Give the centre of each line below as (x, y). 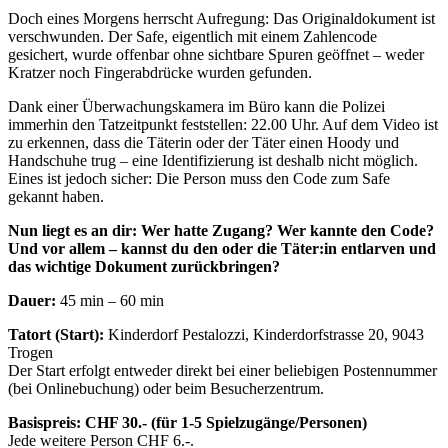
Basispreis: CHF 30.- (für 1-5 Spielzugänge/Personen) (187, 423)
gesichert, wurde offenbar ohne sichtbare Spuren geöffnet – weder (216, 55)
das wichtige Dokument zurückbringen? (144, 267)
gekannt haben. (56, 197)
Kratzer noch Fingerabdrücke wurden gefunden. (160, 73)
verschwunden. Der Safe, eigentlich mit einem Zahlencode (192, 37)
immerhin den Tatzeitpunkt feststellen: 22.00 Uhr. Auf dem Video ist (223, 125)
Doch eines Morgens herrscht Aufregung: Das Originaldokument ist (221, 19)
